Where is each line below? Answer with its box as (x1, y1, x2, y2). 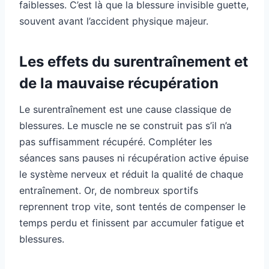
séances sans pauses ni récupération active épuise (19, 152, 249, 165)
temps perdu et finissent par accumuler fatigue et (19, 217, 244, 229)
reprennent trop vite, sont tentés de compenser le (19, 201, 246, 213)
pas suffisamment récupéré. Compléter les (19, 136, 212, 148)
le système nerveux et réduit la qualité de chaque (19, 168, 243, 181)
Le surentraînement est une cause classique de (19, 103, 231, 116)
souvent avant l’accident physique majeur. (19, 15, 208, 28)
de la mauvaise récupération (19, 74, 219, 92)
